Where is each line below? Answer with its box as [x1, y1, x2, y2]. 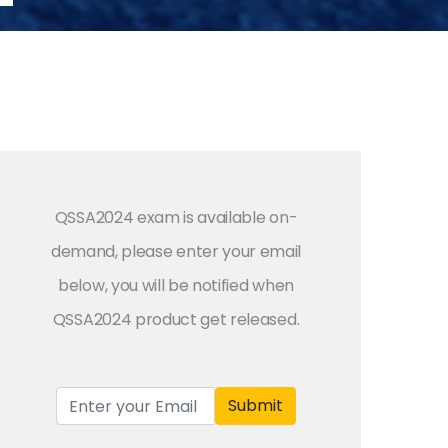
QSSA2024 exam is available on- [54, 206, 298, 229]
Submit [228, 394, 283, 417]
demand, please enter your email [50, 240, 302, 263]
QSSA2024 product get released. [52, 308, 300, 331]
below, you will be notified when [58, 274, 294, 297]
